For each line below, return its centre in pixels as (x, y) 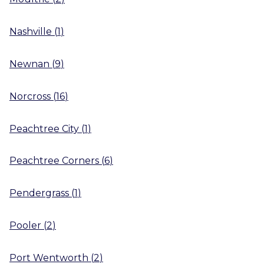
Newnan (29, 64)
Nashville (31, 32)
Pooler (25, 225)
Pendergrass (39, 193)
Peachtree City (44, 128)
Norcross (30, 96)
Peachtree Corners (54, 161)
